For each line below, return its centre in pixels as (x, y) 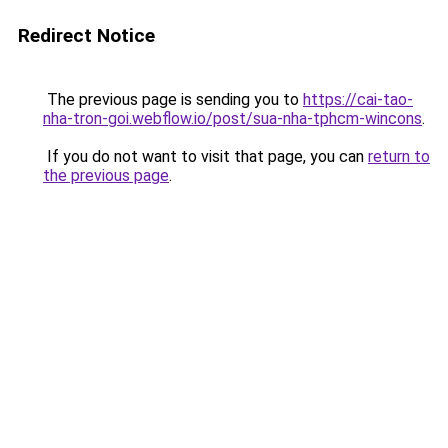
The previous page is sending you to (173, 99)
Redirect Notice (86, 35)
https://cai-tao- (358, 99)
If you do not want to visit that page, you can (205, 156)
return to (399, 156)
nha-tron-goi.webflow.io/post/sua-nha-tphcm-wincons (232, 118)
